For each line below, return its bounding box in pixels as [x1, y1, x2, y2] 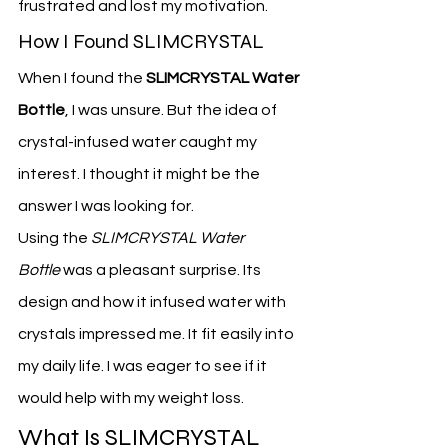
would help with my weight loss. [18, 390, 244, 407]
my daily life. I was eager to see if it [18, 358, 270, 375]
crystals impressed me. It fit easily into [18, 326, 297, 343]
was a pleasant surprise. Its [60, 262, 264, 279]
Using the [18, 230, 91, 247]
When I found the [18, 70, 146, 87]
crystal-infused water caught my [18, 134, 260, 151]
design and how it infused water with [18, 294, 289, 311]
